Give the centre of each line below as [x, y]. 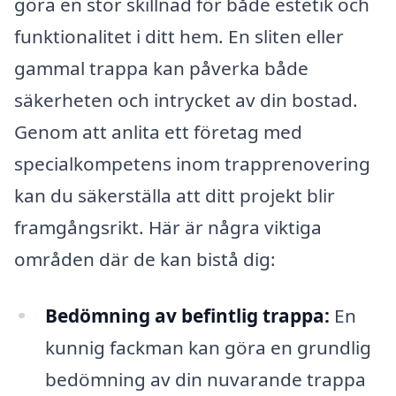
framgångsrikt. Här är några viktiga [168, 227]
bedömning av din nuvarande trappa [205, 379]
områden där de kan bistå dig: [145, 259]
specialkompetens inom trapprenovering [192, 163]
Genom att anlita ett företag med [158, 131]
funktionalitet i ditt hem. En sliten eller [179, 36]
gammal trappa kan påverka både [161, 68]
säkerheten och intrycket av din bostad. [186, 99]
